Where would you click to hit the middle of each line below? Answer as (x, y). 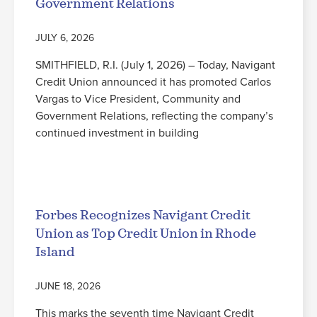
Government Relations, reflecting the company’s (154, 116)
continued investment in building (117, 133)
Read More (62, 172)
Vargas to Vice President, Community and (138, 99)
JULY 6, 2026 (65, 38)
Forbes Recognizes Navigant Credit (143, 215)
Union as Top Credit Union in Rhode (146, 234)
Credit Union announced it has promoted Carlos (153, 82)
